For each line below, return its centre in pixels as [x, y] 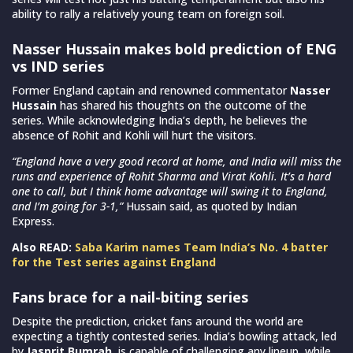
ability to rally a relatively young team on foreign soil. [148, 13]
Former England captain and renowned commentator [151, 90]
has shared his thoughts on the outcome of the [182, 105]
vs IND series [58, 66]
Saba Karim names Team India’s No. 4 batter [201, 247]
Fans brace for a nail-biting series [130, 297]
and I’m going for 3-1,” [67, 206]
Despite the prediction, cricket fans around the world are [158, 321]
